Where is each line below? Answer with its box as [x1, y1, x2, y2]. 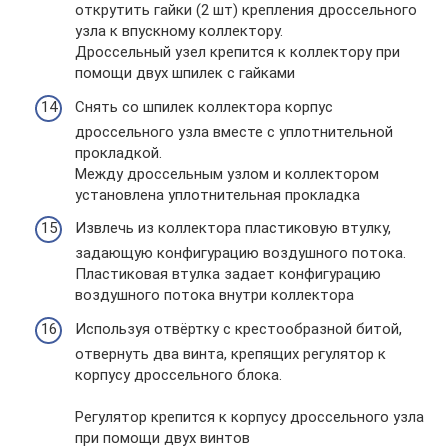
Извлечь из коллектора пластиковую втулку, [75, 219, 391, 237]
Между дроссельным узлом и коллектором [75, 164, 379, 183]
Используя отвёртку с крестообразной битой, [75, 319, 402, 338]
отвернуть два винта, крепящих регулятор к [75, 344, 386, 363]
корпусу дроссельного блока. [75, 365, 282, 384]
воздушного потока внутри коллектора [75, 286, 354, 304]
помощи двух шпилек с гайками [75, 64, 295, 82]
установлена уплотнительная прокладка [75, 185, 360, 204]
